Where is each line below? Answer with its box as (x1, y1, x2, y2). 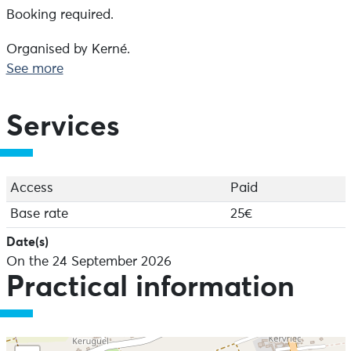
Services (5, 112, 120, 142)
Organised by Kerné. (5, 42, 130, 56)
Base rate (9, 207, 68, 221)
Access (9, 181, 53, 195)
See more (5, 62, 63, 76)
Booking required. (5, 8, 114, 22)
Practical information (5, 273, 295, 302)
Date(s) (5, 236, 49, 248)
